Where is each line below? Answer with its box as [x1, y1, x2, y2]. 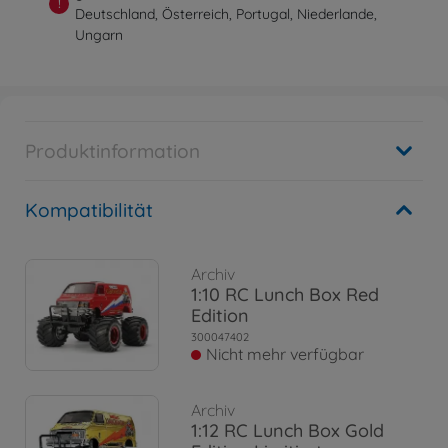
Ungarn [75, 26, 124, 44]
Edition [191, 304, 249, 328]
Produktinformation [25, 139, 200, 163]
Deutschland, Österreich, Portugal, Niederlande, [75, 5, 378, 23]
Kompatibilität [25, 198, 153, 222]
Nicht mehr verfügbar [206, 344, 364, 365]
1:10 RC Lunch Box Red [191, 283, 379, 307]
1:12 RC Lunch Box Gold [191, 419, 384, 443]
